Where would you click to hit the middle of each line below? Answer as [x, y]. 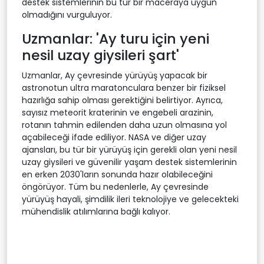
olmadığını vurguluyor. [67, 14]
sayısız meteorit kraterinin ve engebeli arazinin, [118, 112]
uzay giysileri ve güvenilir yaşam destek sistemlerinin [129, 162]
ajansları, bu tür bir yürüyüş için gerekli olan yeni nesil [129, 149]
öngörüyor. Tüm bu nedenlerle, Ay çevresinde [115, 187]
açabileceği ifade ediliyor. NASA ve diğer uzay [114, 137]
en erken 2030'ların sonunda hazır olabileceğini [117, 174]
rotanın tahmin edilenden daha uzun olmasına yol [124, 125]
